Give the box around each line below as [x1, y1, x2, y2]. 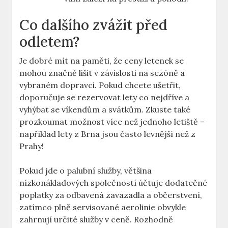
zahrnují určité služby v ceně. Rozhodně [19, 214, 174, 225]
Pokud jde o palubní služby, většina [19, 165, 152, 176]
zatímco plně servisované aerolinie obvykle [19, 202, 186, 213]
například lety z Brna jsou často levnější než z [19, 129, 196, 139]
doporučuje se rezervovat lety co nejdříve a [19, 92, 190, 103]
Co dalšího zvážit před [19, 16, 168, 35]
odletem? [19, 33, 80, 51]
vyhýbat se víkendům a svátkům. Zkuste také [19, 104, 191, 115]
